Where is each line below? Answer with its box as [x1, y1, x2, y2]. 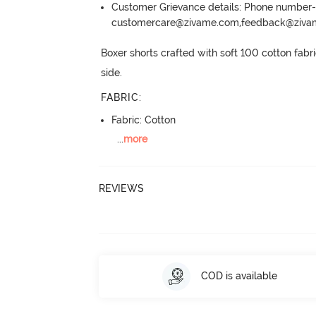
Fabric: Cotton [111, 114, 176, 126]
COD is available [200, 270, 277, 281]
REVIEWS [99, 183, 145, 194]
